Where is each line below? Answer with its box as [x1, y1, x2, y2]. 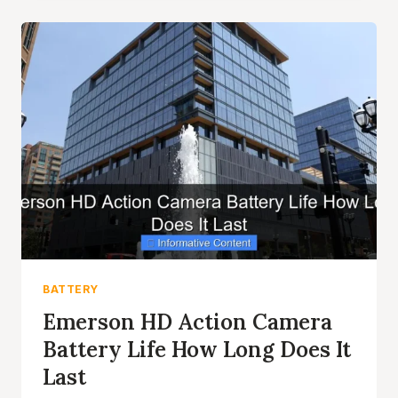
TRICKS [118, 72, 169, 87]
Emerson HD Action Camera [43, 307, 332, 336]
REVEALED [118, 91, 186, 106]
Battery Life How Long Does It [43, 335, 351, 363]
